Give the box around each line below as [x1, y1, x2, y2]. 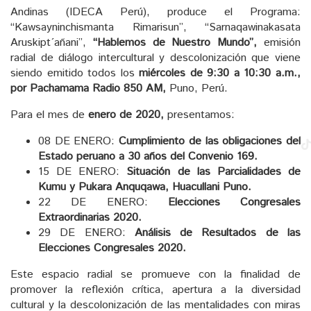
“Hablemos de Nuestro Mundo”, [92, 34, 258, 51]
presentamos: [164, 106, 235, 123]
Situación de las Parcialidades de [126, 163, 301, 180]
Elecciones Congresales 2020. [38, 239, 186, 256]
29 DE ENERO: [38, 224, 135, 241]
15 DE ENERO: [38, 163, 127, 180]
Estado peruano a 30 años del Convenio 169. [38, 148, 258, 165]
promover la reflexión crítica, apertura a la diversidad [10, 281, 301, 298]
